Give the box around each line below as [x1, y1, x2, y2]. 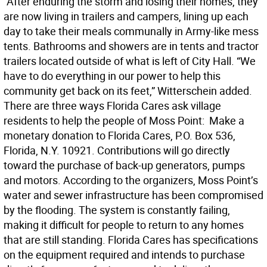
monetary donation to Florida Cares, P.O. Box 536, [4, 128, 235, 143]
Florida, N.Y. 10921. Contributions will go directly [4, 143, 230, 158]
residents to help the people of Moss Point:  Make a [4, 113, 244, 128]
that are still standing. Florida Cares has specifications [4, 232, 258, 247]
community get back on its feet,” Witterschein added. [4, 83, 252, 98]
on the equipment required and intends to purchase [4, 247, 245, 262]
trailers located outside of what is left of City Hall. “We [4, 54, 256, 69]
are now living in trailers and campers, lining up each [4, 9, 249, 24]
